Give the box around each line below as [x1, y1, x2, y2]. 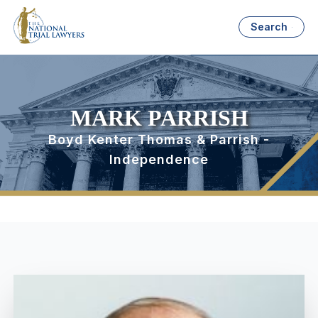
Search [251, 21, 288, 33]
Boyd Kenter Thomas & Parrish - [48, 132, 270, 148]
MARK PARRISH [70, 105, 248, 131]
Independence [109, 152, 209, 168]
